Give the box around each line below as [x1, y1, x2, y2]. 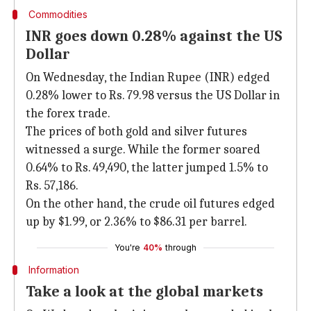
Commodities [28, 8, 87, 20]
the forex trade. [26, 106, 110, 121]
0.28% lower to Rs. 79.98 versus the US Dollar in [26, 88, 280, 103]
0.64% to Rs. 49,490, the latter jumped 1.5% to [26, 160, 268, 175]
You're [115, 242, 140, 253]
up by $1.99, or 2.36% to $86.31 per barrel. [26, 215, 247, 229]
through [165, 242, 196, 253]
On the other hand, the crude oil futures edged [26, 196, 275, 211]
